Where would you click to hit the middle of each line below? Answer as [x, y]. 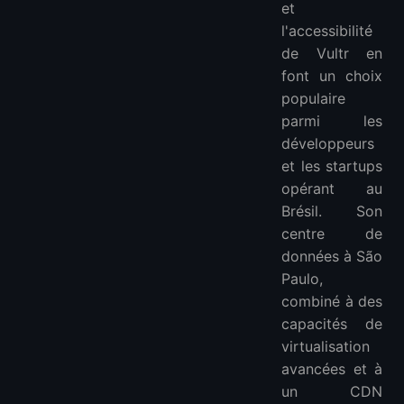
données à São [332, 256]
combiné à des [332, 301]
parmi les [332, 120]
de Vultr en [332, 53]
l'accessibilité [327, 30]
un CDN [332, 391]
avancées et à [332, 368]
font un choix [332, 75]
